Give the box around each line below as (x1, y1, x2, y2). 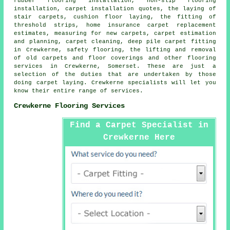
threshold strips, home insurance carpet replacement (14, 22, 216, 28)
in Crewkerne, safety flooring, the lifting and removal (14, 46, 216, 53)
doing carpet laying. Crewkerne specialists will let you (14, 79, 216, 86)
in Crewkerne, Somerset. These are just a (43, 63, 216, 69)
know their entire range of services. (14, 87, 144, 94)
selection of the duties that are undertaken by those (14, 71, 216, 78)
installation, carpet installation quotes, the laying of (14, 5, 216, 12)
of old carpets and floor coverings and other (14, 54, 187, 61)
